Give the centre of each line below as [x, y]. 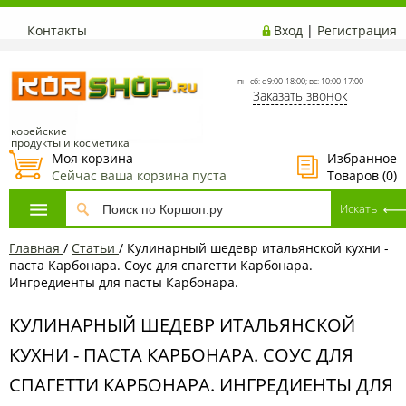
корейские [39, 130]
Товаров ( [357, 175]
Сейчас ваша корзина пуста [139, 175]
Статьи [93, 247]
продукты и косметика [70, 142]
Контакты [57, 30]
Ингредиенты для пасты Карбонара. [124, 282]
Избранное [362, 158]
